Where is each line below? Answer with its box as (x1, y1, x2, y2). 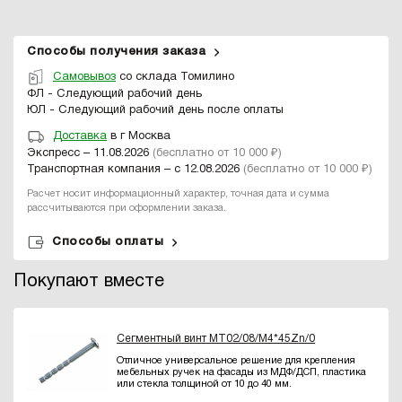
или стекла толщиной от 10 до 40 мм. (117, 380, 292, 389)
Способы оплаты (52, 236, 163, 247)
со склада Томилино (116, 72, 234, 83)
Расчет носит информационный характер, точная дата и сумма (27, 188, 329, 198)
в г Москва (107, 131, 170, 143)
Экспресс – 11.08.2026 (27, 147, 153, 159)
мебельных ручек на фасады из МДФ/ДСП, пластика (117, 368, 366, 378)
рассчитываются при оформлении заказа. (27, 203, 226, 213)
